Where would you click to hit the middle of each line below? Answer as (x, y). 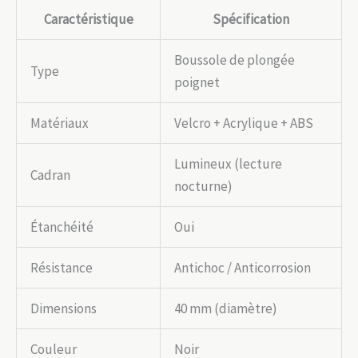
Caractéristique (88, 19)
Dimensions (64, 308)
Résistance (62, 267)
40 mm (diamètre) (226, 308)
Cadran (50, 175)
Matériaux (60, 123)
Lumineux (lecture (228, 163)
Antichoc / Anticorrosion (243, 267)
